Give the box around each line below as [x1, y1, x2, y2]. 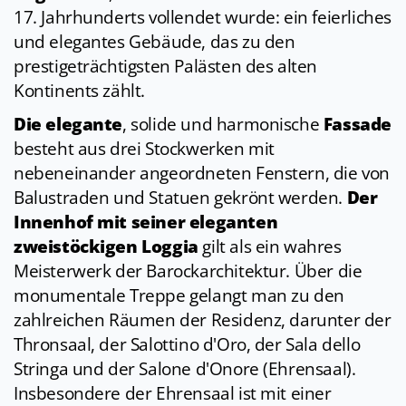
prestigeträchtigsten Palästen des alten [14, 54, 318, 79]
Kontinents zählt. [14, 79, 146, 103]
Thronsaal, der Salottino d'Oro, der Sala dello [14, 333, 361, 357]
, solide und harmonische [122, 112, 324, 137]
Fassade [323, 112, 391, 137]
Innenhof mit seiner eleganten [14, 210, 278, 235]
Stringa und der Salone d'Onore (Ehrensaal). [14, 357, 356, 382]
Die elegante [14, 112, 123, 137]
